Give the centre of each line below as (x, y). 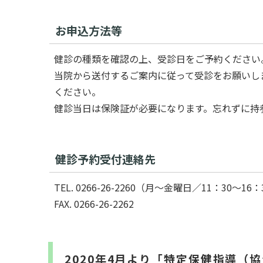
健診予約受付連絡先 (105, 159)
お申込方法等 (89, 31)
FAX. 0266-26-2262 (94, 204)
